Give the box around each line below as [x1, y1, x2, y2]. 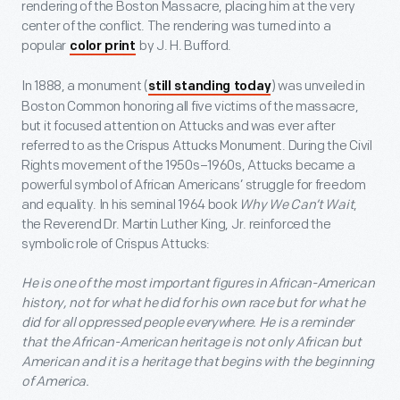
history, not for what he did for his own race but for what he [21, 295, 365, 312]
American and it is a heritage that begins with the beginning [21, 354, 375, 371]
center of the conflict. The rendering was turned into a [21, 18, 331, 36]
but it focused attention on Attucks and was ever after [21, 118, 336, 136]
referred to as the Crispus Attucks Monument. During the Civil [21, 137, 372, 155]
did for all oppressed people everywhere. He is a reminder [21, 314, 354, 332]
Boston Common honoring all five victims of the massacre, [21, 98, 359, 116]
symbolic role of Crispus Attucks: [21, 236, 211, 254]
